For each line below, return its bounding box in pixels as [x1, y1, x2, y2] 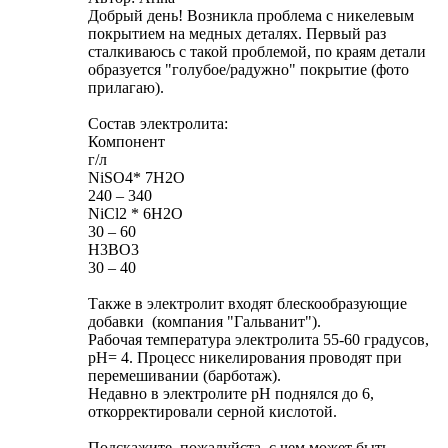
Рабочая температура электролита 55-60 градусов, [88, 331, 429, 349]
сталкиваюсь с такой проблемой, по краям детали [88, 43, 426, 61]
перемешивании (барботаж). [88, 367, 281, 385]
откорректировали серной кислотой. [88, 403, 337, 421]
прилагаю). [88, 79, 164, 97]
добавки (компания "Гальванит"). [88, 313, 321, 331]
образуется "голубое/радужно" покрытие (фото [88, 61, 409, 79]
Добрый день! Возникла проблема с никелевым [88, 7, 414, 25]
